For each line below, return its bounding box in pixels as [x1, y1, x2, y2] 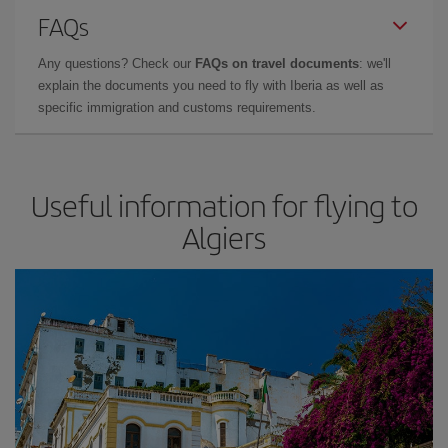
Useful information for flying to [30, 183, 418, 226]
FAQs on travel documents [195, 55, 359, 71]
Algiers [182, 215, 266, 258]
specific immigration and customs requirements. [38, 99, 316, 115]
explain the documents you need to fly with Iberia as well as [38, 77, 384, 93]
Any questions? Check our [38, 55, 195, 71]
